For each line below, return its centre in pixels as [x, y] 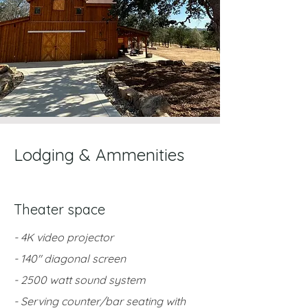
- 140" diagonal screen [70, 258]
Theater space [59, 209]
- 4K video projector [64, 237]
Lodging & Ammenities [99, 155]
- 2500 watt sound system [80, 280]
